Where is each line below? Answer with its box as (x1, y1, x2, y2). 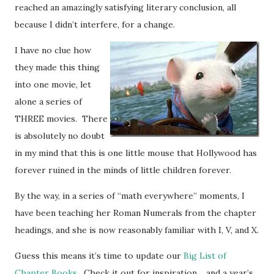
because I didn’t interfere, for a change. (15, 18, 175, 30)
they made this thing (15, 61, 100, 73)
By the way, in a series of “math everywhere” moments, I (15, 190, 245, 201)
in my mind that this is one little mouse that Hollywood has (15, 147, 257, 158)
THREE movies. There (15, 113, 108, 124)
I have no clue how (15, 44, 91, 56)
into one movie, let (15, 78, 91, 90)
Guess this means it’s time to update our (15, 250, 183, 261)
